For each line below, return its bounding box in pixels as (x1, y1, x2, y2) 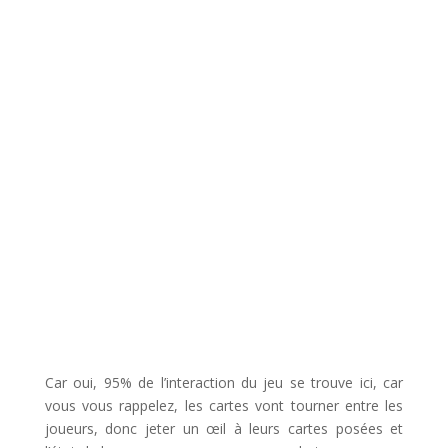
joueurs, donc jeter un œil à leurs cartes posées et (44, 418, 404, 438)
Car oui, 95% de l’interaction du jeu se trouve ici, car (44, 372, 404, 392)
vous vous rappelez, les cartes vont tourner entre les (44, 395, 404, 415)
